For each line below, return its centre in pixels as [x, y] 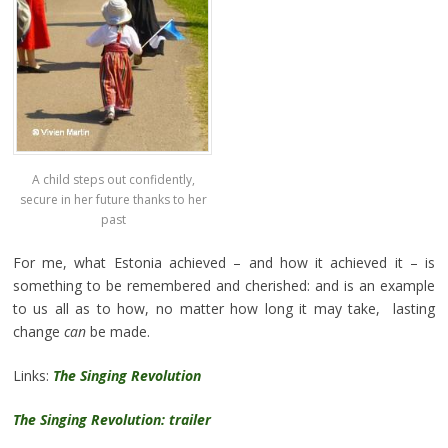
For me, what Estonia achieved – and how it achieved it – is [224, 263]
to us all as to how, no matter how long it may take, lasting [224, 309]
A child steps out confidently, [113, 180]
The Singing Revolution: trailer [111, 420]
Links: [32, 376]
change [38, 332]
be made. [117, 332]
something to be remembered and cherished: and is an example [224, 286]
